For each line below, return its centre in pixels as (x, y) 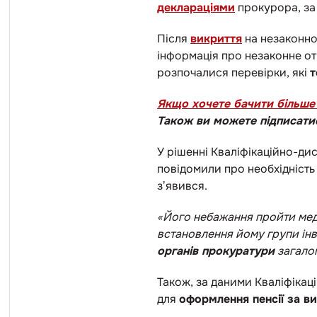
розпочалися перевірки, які (234, 73)
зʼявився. (184, 186)
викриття (216, 39)
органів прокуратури (216, 251)
